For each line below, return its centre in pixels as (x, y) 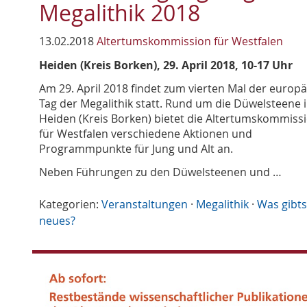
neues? (57, 221)
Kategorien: (69, 205)
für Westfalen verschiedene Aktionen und (146, 134)
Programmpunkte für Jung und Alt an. (136, 149)
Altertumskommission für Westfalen (190, 41)
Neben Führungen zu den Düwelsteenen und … (160, 172)
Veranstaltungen (145, 205)
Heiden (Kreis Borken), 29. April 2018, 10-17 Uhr (166, 65)
